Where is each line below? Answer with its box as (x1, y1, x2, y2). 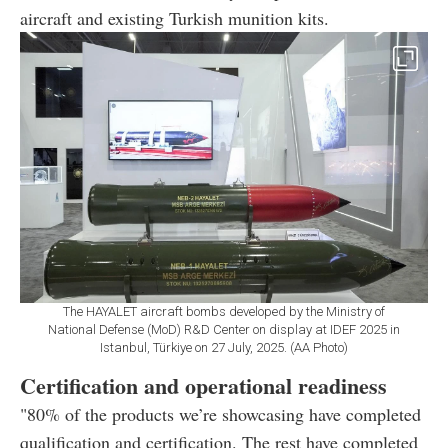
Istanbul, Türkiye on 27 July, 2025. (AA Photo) (100, 339, 348, 355)
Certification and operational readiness (20, 368, 387, 402)
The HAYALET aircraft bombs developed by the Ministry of (63, 303, 385, 319)
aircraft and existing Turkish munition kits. (20, 6, 329, 31)
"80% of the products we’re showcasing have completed (20, 401, 421, 426)
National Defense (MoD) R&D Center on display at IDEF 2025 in (48, 321, 400, 337)
